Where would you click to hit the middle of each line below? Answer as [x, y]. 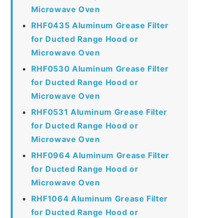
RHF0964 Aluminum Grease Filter [100, 155]
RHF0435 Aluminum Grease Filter [100, 25]
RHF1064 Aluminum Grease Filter [99, 198]
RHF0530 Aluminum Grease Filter [100, 68]
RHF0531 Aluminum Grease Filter [99, 112]
